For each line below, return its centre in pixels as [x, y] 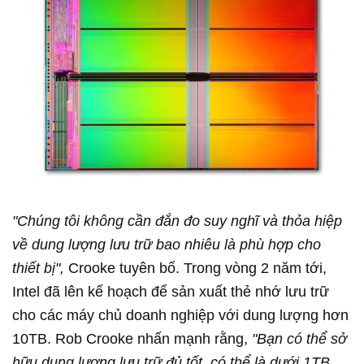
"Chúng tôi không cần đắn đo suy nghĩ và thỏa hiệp [177, 221]
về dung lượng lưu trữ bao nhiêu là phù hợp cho [167, 244]
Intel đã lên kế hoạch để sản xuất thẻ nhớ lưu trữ [171, 291]
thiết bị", [40, 268]
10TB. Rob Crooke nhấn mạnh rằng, [132, 338]
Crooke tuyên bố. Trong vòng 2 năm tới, [197, 268]
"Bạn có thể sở [299, 338]
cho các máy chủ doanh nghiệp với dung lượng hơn [180, 315]
